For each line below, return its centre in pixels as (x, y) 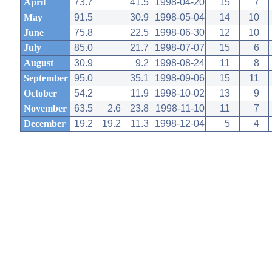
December (44, 124)
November (45, 108)
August (38, 63)
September (46, 78)
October (40, 93)
